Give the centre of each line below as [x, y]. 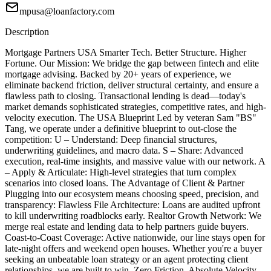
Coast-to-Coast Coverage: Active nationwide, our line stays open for [135, 238]
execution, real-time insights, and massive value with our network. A [135, 162]
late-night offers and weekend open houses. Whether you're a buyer [133, 249]
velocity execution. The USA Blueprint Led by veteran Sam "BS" [131, 118]
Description [27, 32]
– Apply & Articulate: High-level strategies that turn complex [121, 172]
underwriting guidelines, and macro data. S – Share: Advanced [124, 151]
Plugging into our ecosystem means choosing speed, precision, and [132, 194]
